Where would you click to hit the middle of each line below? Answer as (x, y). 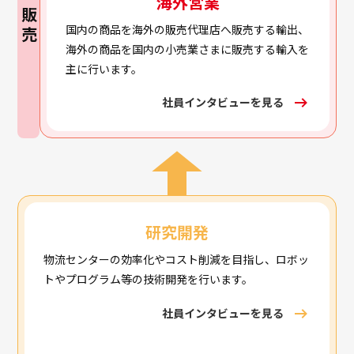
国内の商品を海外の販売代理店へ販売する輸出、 (188, 29)
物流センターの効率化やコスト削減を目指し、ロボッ (177, 260)
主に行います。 (104, 68)
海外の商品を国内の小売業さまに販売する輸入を (188, 49)
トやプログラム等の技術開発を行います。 (149, 279)
